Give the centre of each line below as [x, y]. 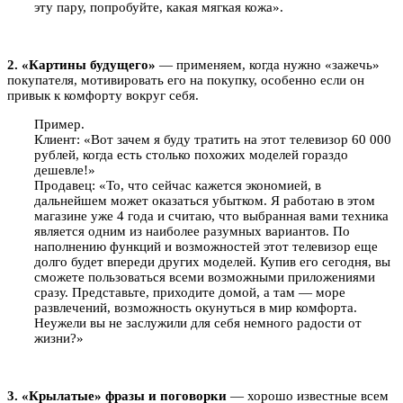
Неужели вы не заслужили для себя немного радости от [198, 323]
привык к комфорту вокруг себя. [103, 96]
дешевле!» [65, 170]
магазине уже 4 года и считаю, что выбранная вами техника [211, 216]
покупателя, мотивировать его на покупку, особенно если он [186, 81]
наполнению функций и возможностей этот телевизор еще [206, 247]
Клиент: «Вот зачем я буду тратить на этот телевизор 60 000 [213, 140]
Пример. [59, 125]
